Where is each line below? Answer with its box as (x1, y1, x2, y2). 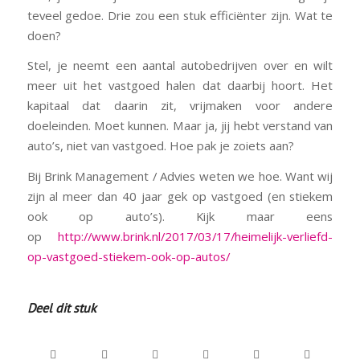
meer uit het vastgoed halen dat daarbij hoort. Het (27, 77, 333, 94)
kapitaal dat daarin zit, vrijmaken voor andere (27, 97, 333, 114)
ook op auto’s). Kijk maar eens (27, 208, 333, 225)
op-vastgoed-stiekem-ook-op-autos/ (27, 248, 230, 265)
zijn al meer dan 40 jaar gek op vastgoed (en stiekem (27, 188, 333, 205)
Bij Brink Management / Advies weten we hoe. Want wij (27, 168, 333, 185)
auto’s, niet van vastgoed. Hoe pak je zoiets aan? (27, 137, 294, 154)
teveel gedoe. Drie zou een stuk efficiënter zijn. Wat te (27, 6, 333, 23)
